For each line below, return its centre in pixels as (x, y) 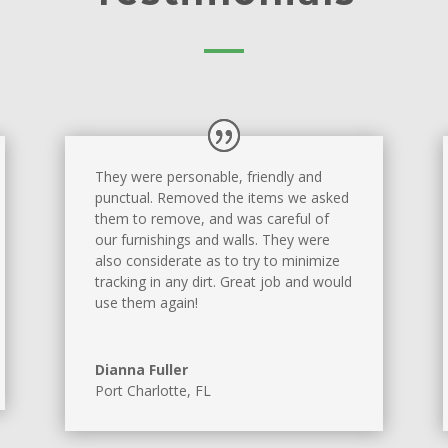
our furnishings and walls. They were (212, 240)
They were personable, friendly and (208, 177)
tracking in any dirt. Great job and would (223, 282)
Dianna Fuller (141, 370)
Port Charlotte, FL (152, 391)
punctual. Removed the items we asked (221, 198)
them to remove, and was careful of (211, 219)
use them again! (146, 303)
